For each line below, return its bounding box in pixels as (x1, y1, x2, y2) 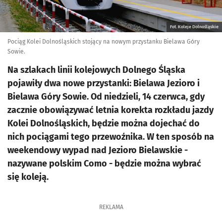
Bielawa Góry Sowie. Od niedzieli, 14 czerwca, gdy (7, 91, 205, 102)
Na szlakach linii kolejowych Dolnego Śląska (7, 64, 185, 75)
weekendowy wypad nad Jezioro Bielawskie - (7, 145, 188, 156)
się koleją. (7, 171, 49, 182)
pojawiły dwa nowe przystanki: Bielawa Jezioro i (7, 78, 200, 89)
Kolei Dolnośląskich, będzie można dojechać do (7, 118, 200, 129)
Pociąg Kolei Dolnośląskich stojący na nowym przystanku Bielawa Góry (7, 38, 200, 45)
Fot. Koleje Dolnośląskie (170, 24, 219, 29)
